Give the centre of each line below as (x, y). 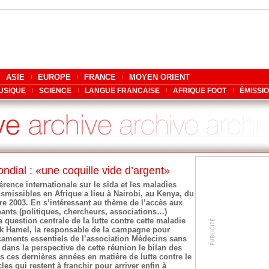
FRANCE (100, 77)
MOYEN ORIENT (159, 77)
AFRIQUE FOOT (200, 91)
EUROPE (54, 77)
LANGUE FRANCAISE (122, 91)
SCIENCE (55, 91)
